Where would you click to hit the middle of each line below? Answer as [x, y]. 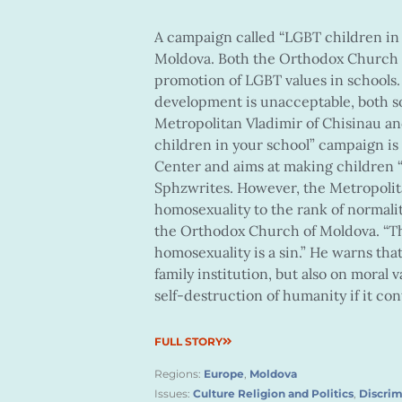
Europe [224, 374]
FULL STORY [188, 341]
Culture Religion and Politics [273, 393]
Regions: [179, 374]
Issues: [174, 393]
